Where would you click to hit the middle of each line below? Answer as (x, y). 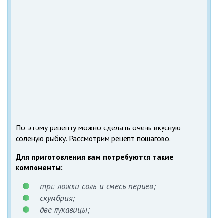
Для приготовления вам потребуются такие (95, 157)
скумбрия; (57, 198)
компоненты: (39, 168)
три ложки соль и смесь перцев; (98, 187)
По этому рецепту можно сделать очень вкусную (98, 128)
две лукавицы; (65, 210)
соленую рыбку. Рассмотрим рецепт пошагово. (93, 138)
